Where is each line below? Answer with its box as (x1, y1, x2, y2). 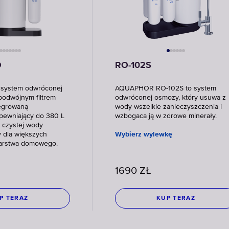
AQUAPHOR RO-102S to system (114, 85, 216, 92)
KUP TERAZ (156, 195, 195, 201)
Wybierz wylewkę (114, 131, 172, 138)
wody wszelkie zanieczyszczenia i (114, 103, 222, 110)
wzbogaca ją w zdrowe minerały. (114, 112, 217, 120)
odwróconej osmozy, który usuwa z (114, 94, 226, 101)
